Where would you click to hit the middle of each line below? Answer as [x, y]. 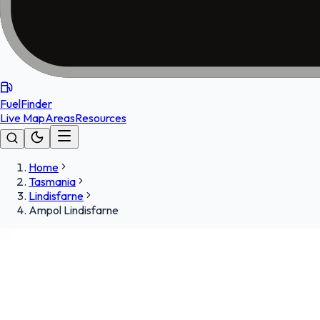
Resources [101, 118]
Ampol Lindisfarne [74, 210]
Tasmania [52, 181]
